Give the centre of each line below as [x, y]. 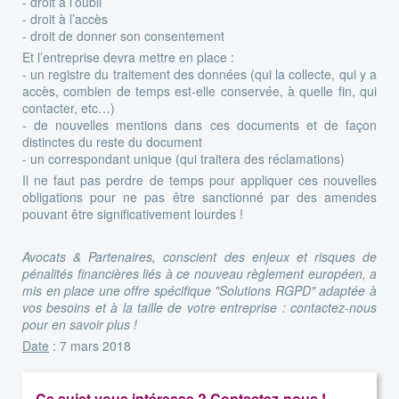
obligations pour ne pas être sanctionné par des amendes [199, 196]
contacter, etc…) [69, 107]
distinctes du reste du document [112, 141]
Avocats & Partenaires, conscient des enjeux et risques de [199, 256]
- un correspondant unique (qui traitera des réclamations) [183, 158]
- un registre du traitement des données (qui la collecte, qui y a [199, 73]
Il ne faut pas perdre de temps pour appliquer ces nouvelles [199, 179]
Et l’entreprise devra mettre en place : [128, 57]
